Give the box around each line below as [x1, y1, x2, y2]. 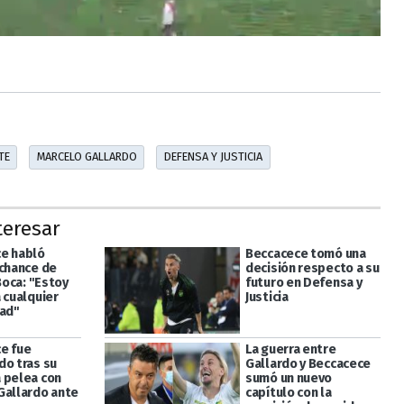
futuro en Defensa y [244, 274, 363, 290]
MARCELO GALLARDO [36, 150, 137, 164]
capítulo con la [244, 385, 332, 401]
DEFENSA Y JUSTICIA [163, 150, 262, 164]
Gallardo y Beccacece [244, 356, 372, 372]
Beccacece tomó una [244, 245, 366, 262]
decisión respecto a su [244, 260, 380, 276]
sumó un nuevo [244, 371, 333, 387]
